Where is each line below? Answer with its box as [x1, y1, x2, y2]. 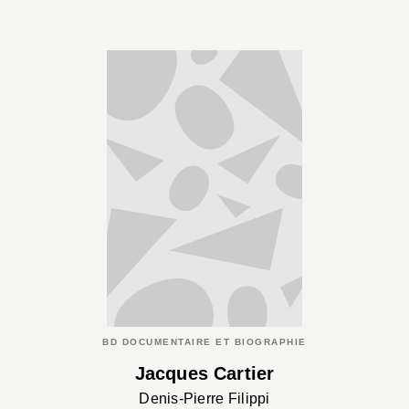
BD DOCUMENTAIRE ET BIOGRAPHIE [102, 337, 307, 348]
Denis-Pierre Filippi [139, 390, 270, 406]
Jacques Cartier [134, 363, 275, 384]
